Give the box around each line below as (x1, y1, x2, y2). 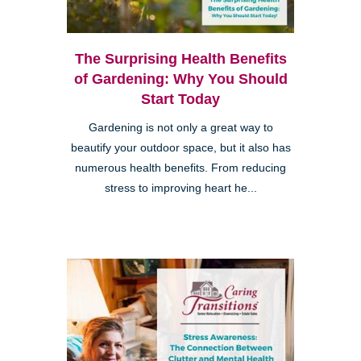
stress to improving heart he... (104, 182, 257, 195)
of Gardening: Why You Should (73, 71, 288, 88)
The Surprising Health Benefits (74, 51, 287, 68)
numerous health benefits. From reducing (75, 162, 286, 175)
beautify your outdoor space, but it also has (70, 142, 291, 155)
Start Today (141, 91, 220, 108)
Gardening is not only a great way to (88, 122, 273, 135)
